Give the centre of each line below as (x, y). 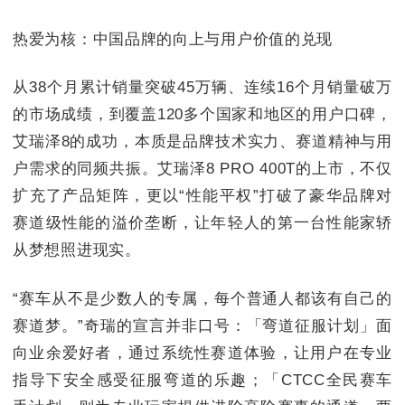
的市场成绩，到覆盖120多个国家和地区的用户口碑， (202, 115)
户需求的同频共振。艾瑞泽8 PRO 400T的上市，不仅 (202, 169)
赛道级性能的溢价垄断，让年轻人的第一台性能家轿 (202, 223)
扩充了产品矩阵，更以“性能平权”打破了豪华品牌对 (202, 196)
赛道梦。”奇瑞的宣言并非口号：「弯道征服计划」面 (202, 325)
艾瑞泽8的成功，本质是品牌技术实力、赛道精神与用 (202, 142)
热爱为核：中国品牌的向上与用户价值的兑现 (173, 39)
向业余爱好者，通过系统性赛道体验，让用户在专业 (202, 353)
